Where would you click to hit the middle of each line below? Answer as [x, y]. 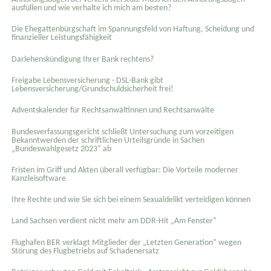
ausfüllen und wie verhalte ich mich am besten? [91, 8]
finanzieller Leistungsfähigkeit [61, 38]
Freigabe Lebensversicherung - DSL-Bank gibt [87, 80]
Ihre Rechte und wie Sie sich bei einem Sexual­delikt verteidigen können [131, 200]
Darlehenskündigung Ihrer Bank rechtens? [82, 59]
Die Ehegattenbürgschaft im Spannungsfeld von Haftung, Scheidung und [132, 30]
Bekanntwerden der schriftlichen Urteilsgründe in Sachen [108, 140]
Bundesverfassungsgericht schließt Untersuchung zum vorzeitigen [122, 132]
